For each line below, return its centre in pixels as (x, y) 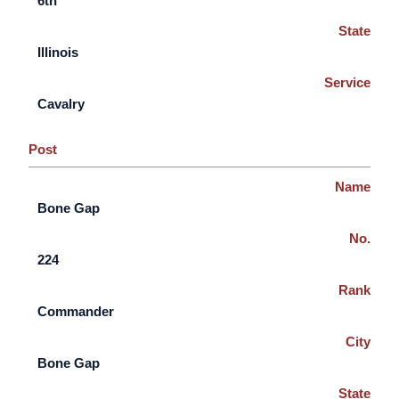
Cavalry (61, 104)
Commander (76, 311)
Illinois (58, 52)
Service (347, 82)
